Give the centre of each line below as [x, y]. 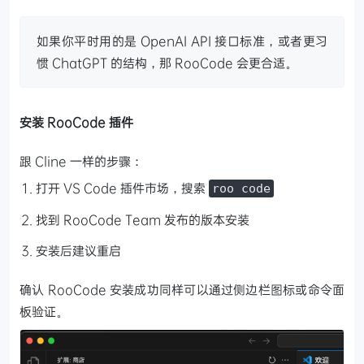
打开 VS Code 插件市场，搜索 [122, 187]
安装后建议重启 [78, 250]
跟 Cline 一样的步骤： [81, 160]
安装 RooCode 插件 [76, 121]
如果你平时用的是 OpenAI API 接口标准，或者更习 [182, 40]
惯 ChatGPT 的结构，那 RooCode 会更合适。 [167, 62]
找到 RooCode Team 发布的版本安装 [143, 219]
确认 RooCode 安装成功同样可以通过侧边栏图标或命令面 [182, 289]
